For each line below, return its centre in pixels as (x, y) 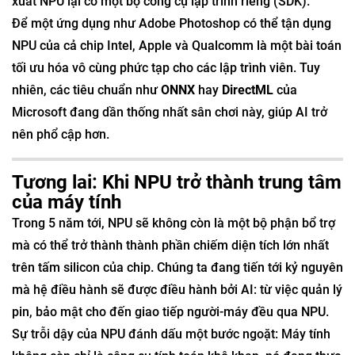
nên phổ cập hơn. (61, 134)
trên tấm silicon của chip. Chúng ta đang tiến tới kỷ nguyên (177, 267)
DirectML (248, 90)
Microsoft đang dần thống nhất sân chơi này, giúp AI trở (170, 112)
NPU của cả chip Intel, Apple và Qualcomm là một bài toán (177, 46)
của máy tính (67, 202)
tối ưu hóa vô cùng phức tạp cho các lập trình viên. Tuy (166, 68)
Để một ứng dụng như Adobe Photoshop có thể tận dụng (172, 23)
